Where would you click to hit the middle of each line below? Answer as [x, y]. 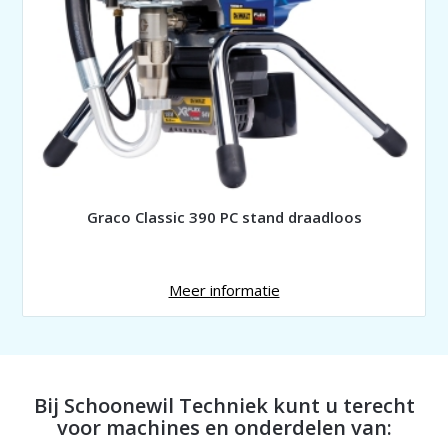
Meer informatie [224, 289]
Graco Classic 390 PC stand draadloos [224, 216]
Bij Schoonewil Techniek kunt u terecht [224, 405]
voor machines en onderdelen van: [224, 427]
